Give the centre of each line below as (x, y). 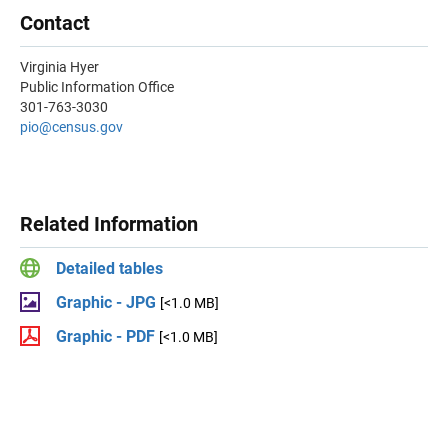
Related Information (109, 224)
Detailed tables (109, 268)
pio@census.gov (71, 127)
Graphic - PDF (105, 336)
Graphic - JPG (106, 302)
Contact (55, 23)
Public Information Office (97, 87)
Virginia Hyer (59, 67)
